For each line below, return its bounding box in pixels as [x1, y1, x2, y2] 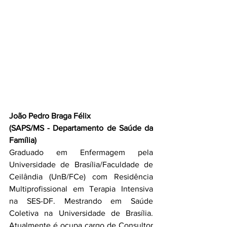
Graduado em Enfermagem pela [9, 148, 153, 157]
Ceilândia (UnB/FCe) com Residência [9, 172, 153, 181]
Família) [9, 136, 36, 144]
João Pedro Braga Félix [9, 111, 91, 120]
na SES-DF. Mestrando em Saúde [9, 197, 153, 205]
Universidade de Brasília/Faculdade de [9, 160, 153, 169]
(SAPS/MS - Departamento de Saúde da [9, 124, 153, 132]
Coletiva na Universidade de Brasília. [9, 209, 153, 217]
